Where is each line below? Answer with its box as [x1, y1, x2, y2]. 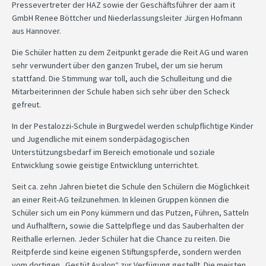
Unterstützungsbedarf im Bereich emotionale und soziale [12, 146, 215, 157]
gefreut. [12, 99, 41, 110]
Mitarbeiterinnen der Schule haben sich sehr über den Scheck [12, 85, 230, 97]
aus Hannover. [12, 25, 61, 36]
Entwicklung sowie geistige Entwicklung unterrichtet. [12, 159, 199, 170]
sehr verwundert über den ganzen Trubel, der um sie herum [12, 59, 223, 71]
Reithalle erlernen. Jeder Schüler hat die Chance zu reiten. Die [12, 233, 230, 244]
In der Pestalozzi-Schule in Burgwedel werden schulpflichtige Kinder [12, 120, 254, 131]
